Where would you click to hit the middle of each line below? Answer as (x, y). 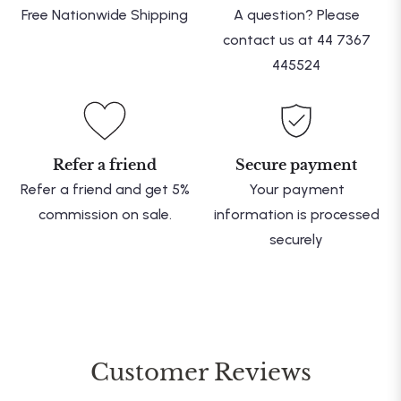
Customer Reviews (200, 373)
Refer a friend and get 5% (105, 190)
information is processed (296, 215)
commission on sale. (105, 215)
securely (296, 240)
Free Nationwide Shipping (105, 15)
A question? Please (296, 15)
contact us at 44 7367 (296, 40)
